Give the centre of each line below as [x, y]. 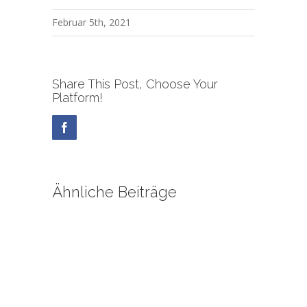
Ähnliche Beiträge [115, 192]
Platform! [78, 97]
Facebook [91, 126]
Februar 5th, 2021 [92, 22]
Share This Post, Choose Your [135, 84]
